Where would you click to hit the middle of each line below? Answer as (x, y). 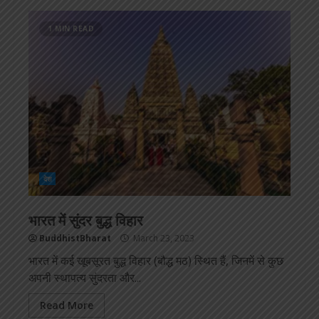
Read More (67, 305)
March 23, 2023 (163, 239)
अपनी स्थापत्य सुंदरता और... (85, 278)
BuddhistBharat (75, 239)
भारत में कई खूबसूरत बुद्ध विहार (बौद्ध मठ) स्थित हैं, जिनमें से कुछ (156, 261)
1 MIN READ (71, 29)
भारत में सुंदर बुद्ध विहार (86, 220)
